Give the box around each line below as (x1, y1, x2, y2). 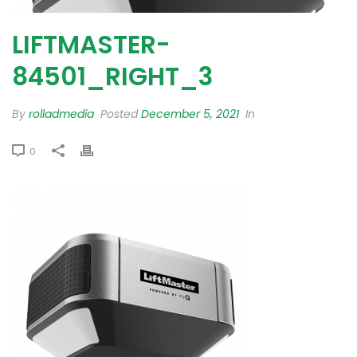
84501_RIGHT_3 (12, 58, 213, 94)
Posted (97, 105, 141, 122)
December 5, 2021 (141, 105, 239, 122)
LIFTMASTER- (12, 26, 171, 62)
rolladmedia (29, 105, 94, 122)
